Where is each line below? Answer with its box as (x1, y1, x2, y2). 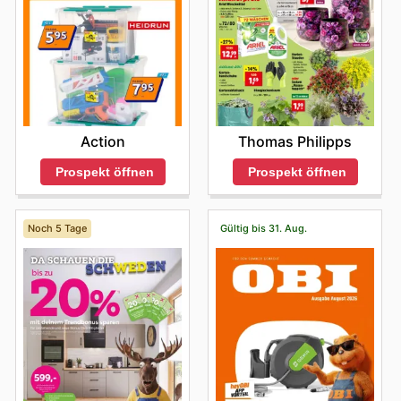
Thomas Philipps (238, 132, 352, 151)
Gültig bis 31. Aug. (219, 221, 307, 235)
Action (80, 132, 125, 151)
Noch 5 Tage (27, 221, 87, 235)
